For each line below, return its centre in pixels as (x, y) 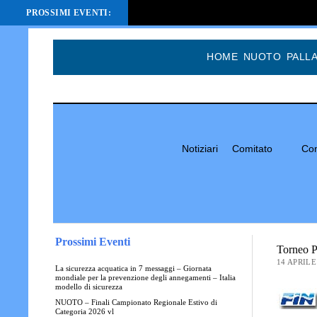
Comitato (252, 149)
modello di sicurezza (88, 287)
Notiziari (200, 149)
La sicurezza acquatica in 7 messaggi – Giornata (133, 268)
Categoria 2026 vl (84, 311)
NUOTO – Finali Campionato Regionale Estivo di (136, 302)
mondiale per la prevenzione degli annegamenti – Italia (145, 277)
